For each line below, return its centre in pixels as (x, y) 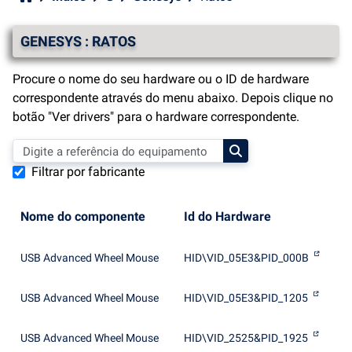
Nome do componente (83, 216)
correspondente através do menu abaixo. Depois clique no (173, 98)
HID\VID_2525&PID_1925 (246, 338)
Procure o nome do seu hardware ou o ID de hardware (161, 79)
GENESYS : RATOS (78, 41)
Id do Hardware (227, 216)
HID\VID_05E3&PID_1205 (246, 298)
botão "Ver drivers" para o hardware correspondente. (156, 117)
